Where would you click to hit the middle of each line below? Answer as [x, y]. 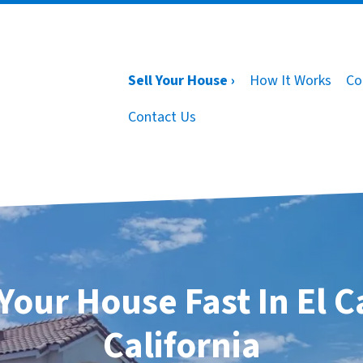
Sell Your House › [181, 81]
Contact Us [162, 117]
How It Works [290, 81]
